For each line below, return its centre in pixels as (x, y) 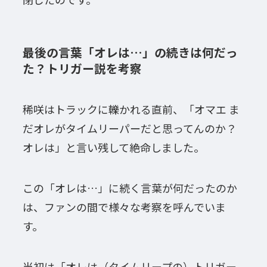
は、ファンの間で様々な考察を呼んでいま (124, 207)
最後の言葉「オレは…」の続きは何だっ (130, 52)
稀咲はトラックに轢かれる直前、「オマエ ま (131, 109)
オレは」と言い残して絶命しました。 (113, 148)
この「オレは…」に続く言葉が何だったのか (130, 188)
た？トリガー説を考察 (82, 68)
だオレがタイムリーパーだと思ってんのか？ (129, 128)
